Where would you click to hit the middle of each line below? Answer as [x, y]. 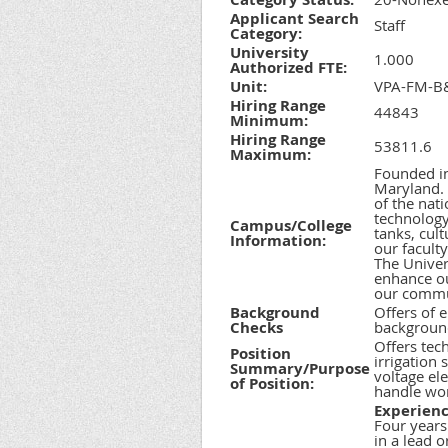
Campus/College [291, 225]
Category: [266, 33]
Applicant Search [294, 18]
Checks [256, 327]
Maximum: [270, 154]
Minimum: [269, 120]
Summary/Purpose [300, 368]
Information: [278, 240]
